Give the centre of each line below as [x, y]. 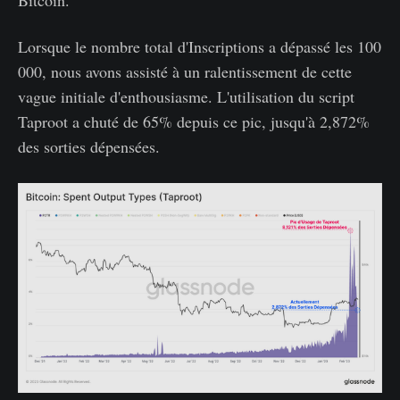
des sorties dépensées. [89, 147]
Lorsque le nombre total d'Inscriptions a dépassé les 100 [200, 47]
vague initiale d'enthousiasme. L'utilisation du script [186, 97]
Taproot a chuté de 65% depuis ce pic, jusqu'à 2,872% [194, 122]
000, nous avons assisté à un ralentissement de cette [185, 72]
